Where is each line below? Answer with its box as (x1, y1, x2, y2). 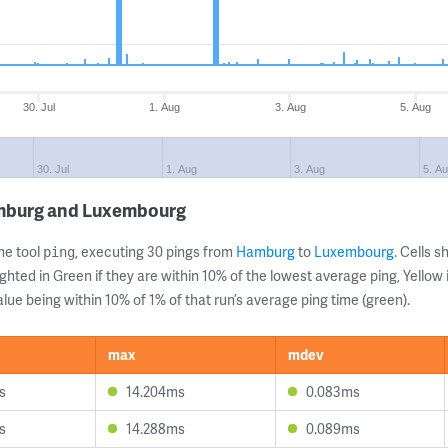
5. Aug (400, 101, 432, 113)
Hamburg (236, 242, 295, 261)
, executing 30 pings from (75, 242, 236, 261)
